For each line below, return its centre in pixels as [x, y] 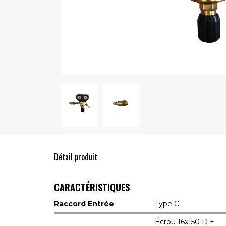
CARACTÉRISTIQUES [92, 187]
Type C [167, 204]
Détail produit [76, 157]
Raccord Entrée [84, 204]
